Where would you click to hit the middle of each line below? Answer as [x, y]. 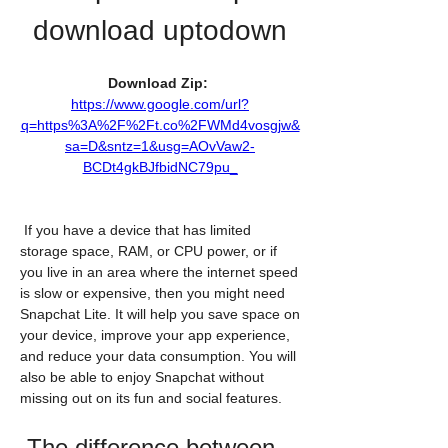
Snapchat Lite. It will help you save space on [160, 314]
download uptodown [160, 30]
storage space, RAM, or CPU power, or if [148, 251]
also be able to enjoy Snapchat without [142, 377]
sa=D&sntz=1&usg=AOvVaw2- [160, 146]
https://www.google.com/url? [160, 104]
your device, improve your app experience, [155, 335]
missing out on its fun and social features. [151, 398]
